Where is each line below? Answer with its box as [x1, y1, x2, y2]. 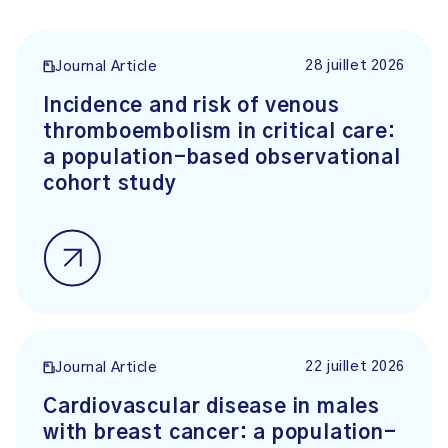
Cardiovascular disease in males [43, 397, 381, 417]
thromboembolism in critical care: [43, 122, 396, 142]
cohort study [43, 174, 177, 194]
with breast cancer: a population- [43, 423, 397, 443]
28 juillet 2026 [305, 59, 405, 73]
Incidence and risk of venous [43, 96, 340, 116]
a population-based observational [43, 148, 401, 168]
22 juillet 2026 [305, 360, 405, 374]
